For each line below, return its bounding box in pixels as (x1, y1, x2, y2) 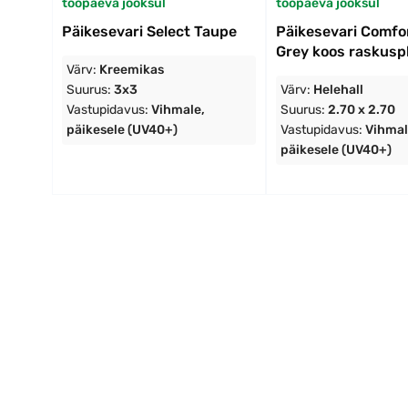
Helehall (312, 81, 363, 97)
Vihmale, (151, 101, 205, 117)
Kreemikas (99, 61, 164, 77)
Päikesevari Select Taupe (62, 22, 237, 40)
